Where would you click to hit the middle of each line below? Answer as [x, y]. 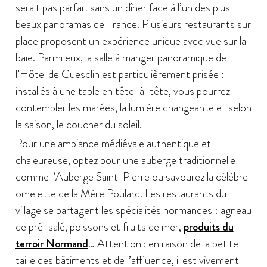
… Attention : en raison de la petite [163, 244]
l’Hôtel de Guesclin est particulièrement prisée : [120, 74]
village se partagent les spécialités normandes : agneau [133, 210]
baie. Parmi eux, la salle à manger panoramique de [121, 58]
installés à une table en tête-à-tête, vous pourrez [122, 91]
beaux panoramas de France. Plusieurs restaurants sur [133, 24]
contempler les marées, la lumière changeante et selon [133, 108]
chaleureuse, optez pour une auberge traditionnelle [125, 160]
